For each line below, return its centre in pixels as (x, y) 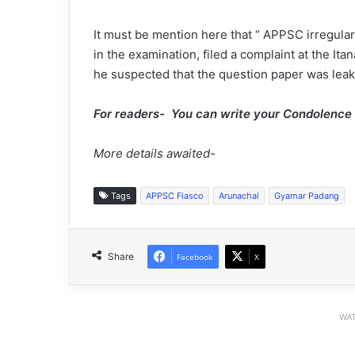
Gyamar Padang (307, 196)
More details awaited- (156, 154)
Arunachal (239, 196)
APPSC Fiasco (175, 196)
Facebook (195, 257)
